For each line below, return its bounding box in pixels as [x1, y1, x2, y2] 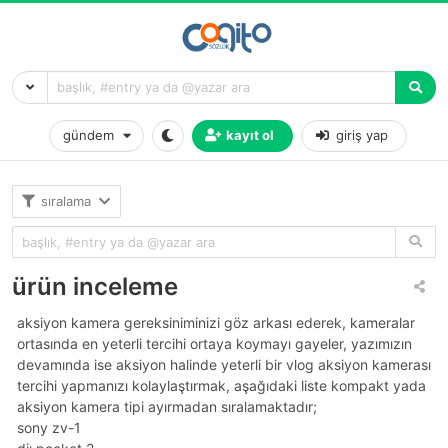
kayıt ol [226, 127, 275, 144]
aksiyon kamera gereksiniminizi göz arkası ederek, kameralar [17, 313, 415, 331]
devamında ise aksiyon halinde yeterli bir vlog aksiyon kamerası [17, 355, 431, 373]
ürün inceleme [12, 271, 178, 301]
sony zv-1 [17, 418, 81, 436]
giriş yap [335, 127, 388, 144]
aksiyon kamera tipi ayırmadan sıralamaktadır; [17, 397, 317, 415]
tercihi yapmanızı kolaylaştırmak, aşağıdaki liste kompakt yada [17, 376, 426, 394]
